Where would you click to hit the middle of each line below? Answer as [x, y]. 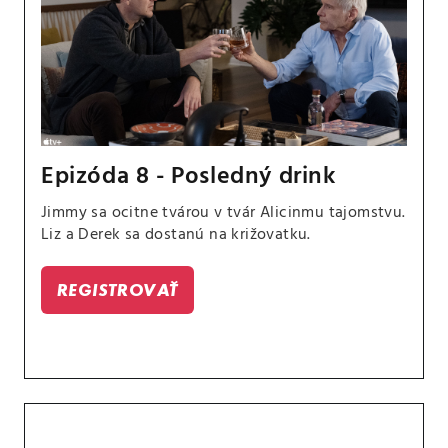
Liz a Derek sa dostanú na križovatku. [176, 235]
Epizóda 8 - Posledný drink [189, 177]
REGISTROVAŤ [118, 289]
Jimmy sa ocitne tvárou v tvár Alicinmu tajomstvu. [223, 213]
